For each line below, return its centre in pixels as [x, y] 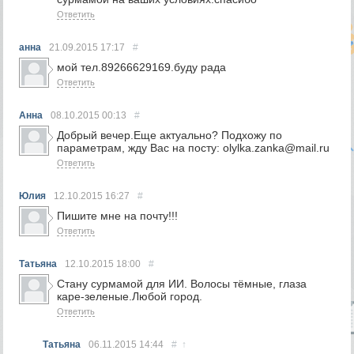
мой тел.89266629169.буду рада [142, 67]
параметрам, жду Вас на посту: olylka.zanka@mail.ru [194, 148]
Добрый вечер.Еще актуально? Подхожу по [170, 135]
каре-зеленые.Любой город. [130, 296]
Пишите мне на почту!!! [118, 216]
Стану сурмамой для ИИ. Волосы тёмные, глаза [182, 284]
